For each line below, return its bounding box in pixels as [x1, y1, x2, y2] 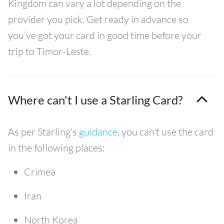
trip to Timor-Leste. [8, 44, 91, 57]
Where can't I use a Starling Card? [8, 92, 183, 107]
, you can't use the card [117, 125, 213, 138]
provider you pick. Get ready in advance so [8, 12, 188, 25]
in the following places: [8, 141, 105, 154]
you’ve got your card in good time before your [8, 28, 201, 41]
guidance [79, 125, 117, 138]
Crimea [24, 165, 55, 178]
